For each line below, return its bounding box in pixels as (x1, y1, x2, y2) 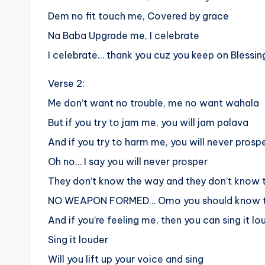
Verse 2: (48, 77, 85, 90)
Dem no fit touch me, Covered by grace (48, 10, 229, 22)
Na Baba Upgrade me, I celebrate (48, 30, 199, 42)
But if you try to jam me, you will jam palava (48, 117, 248, 129)
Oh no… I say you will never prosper (48, 156, 208, 168)
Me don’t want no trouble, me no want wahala (48, 97, 259, 109)
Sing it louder (48, 234, 108, 246)
